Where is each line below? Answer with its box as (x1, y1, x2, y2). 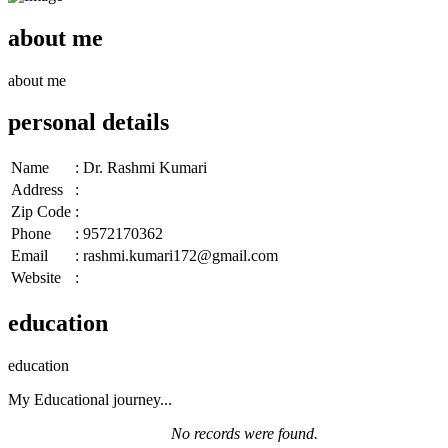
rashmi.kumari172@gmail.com (83, 247, 278, 265)
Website (11, 269, 61, 287)
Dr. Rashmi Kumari (83, 159, 207, 177)
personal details (8, 109, 169, 136)
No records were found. (170, 425, 318, 443)
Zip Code (11, 203, 71, 221)
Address (11, 181, 63, 199)
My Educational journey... (8, 391, 172, 409)
